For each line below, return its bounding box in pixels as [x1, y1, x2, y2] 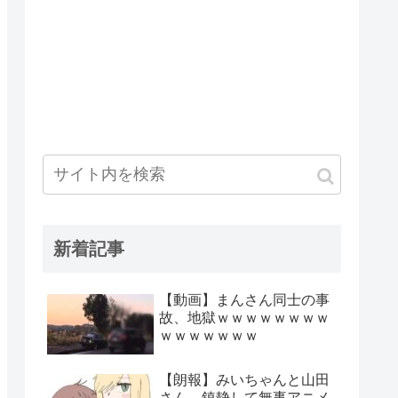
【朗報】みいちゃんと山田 [159, 372, 330, 388]
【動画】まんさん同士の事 [159, 292, 330, 308]
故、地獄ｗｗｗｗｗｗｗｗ [159, 310, 330, 326]
